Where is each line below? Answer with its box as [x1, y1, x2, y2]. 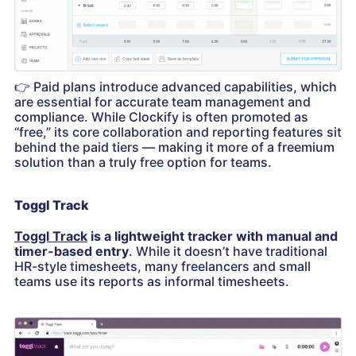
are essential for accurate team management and [14, 94, 311, 110]
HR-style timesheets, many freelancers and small [14, 258, 311, 275]
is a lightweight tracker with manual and [87, 228, 338, 245]
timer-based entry [14, 243, 129, 260]
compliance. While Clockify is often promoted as [14, 109, 308, 126]
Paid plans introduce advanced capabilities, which [30, 79, 337, 95]
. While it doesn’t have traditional [129, 243, 327, 260]
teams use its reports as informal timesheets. [14, 273, 289, 290]
